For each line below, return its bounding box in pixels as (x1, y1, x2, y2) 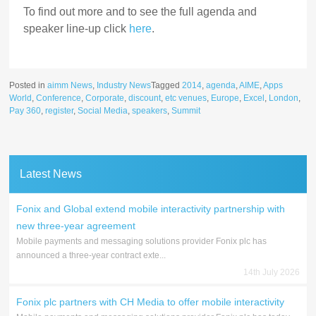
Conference (36, 93, 82, 104)
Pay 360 (9, 106, 42, 116)
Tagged (151, 80, 183, 91)
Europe (211, 93, 240, 104)
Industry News (97, 80, 152, 91)
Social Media (78, 106, 128, 116)
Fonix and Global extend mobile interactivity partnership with (16, 203, 286, 215)
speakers (132, 106, 168, 116)
